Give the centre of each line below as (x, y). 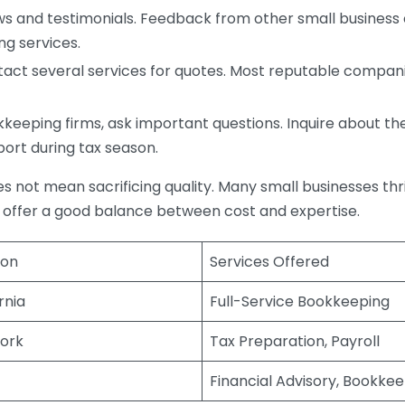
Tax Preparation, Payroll (295, 341)
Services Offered (269, 261)
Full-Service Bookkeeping (300, 301)
